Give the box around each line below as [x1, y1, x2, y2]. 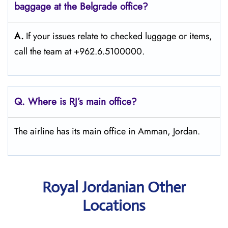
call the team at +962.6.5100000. [14, 45, 145, 58]
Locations [82, 196, 146, 215]
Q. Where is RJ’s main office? [14, 95, 137, 108]
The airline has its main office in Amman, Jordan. [14, 125, 200, 138]
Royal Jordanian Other [42, 178, 186, 196]
